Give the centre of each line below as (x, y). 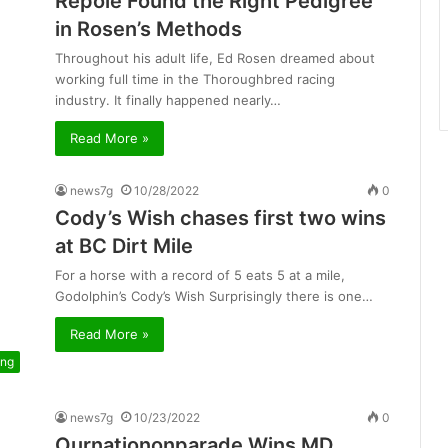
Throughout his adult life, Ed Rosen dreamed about (215, 58)
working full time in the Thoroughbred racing (195, 79)
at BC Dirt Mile (124, 246)
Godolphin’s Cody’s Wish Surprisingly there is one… (214, 296)
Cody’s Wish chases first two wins (220, 218)
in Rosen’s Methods (148, 29)
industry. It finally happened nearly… (168, 100)
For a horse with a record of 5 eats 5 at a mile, (200, 275)
